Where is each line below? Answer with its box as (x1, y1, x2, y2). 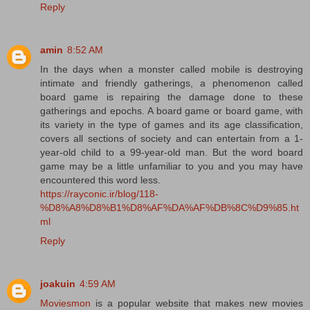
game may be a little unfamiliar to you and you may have (40, 161, 303, 172)
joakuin (40, 278, 75, 290)
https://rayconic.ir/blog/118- (40, 188, 158, 200)
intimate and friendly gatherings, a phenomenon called (40, 77, 303, 89)
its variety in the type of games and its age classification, (40, 119, 303, 131)
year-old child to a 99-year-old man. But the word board (40, 147, 303, 158)
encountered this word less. (40, 174, 161, 186)
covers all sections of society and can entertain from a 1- (40, 133, 303, 145)
